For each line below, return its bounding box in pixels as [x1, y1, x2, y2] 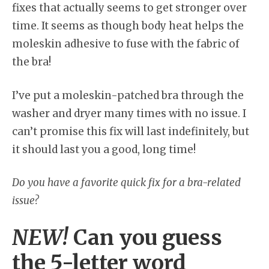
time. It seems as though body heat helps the [12, 19, 244, 33]
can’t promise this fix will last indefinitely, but [12, 124, 249, 138]
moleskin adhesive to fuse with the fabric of [12, 37, 240, 51]
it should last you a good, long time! [12, 142, 196, 156]
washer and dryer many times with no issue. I [12, 106, 246, 120]
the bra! [12, 55, 51, 69]
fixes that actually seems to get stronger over [12, 1, 247, 15]
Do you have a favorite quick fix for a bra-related [12, 176, 241, 190]
